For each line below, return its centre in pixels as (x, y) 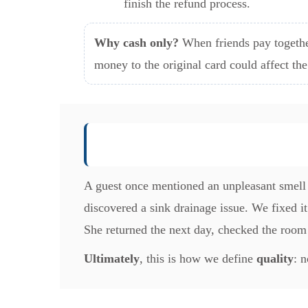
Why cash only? (136, 42)
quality (275, 258)
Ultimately (112, 258)
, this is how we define (198, 258)
